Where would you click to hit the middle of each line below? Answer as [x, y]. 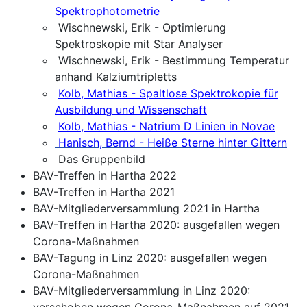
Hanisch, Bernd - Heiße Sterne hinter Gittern [173, 142]
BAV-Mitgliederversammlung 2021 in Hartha [146, 208]
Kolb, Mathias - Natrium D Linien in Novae [167, 126]
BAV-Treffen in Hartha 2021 [104, 192]
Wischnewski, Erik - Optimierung [140, 27]
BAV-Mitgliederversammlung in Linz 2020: [142, 290]
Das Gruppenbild [100, 159]
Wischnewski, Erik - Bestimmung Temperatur [172, 60]
